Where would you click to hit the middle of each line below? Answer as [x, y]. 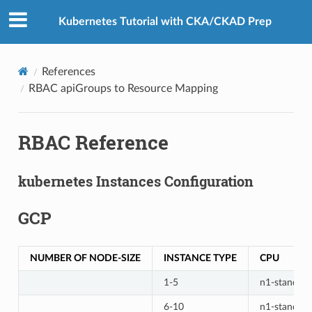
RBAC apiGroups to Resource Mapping [123, 88]
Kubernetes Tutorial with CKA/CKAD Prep [165, 22]
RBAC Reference [93, 142]
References [68, 71]
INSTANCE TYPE [200, 258]
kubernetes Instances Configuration [135, 181]
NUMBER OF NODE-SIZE [85, 258]
